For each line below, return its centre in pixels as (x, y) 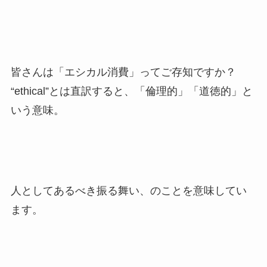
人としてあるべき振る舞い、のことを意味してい (128, 191)
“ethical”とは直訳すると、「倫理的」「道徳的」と (131, 91)
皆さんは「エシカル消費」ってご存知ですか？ (123, 72)
